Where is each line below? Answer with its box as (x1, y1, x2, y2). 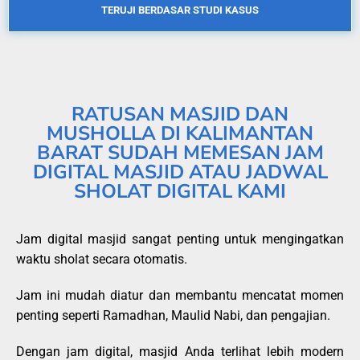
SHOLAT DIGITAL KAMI (74, 178, 286, 204)
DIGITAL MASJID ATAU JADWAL (32, 158, 328, 185)
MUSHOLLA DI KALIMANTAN (47, 120, 313, 146)
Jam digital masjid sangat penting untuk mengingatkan (16, 231, 344, 247)
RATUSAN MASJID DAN (72, 100, 288, 127)
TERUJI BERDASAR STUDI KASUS (101, 3, 259, 16)
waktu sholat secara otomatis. (16, 251, 190, 267)
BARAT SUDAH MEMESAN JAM (36, 139, 324, 166)
